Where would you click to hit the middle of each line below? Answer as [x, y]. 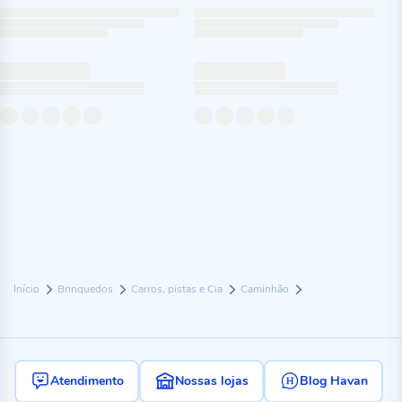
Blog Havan [333, 381]
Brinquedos [87, 289]
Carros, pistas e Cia [178, 289]
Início [28, 289]
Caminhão [266, 289]
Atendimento [87, 381]
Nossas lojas [211, 381]
